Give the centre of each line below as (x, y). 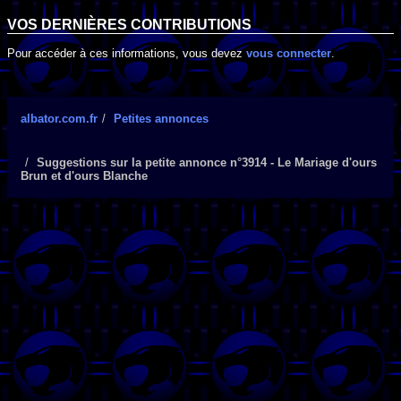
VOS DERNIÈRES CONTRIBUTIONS (129, 25)
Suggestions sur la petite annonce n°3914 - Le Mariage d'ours (207, 163)
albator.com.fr (59, 119)
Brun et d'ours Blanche (84, 176)
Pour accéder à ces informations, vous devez (127, 53)
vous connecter (289, 53)
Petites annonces (161, 119)
